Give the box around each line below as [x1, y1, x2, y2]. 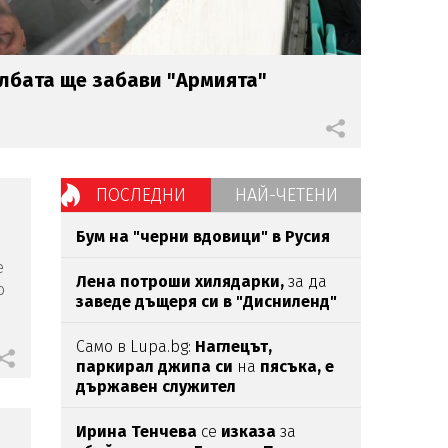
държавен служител [76, 376, 236, 396]
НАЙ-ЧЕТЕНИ [234, 183, 338, 206]
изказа [221, 421, 280, 441]
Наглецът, [195, 336, 272, 356]
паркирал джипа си [76, 356, 237, 376]
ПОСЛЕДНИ [96, 183, 186, 206]
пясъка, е [260, 356, 334, 376]
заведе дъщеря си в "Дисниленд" [76, 291, 337, 311]
